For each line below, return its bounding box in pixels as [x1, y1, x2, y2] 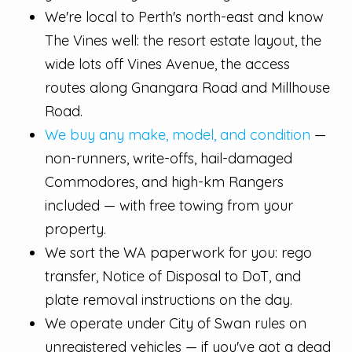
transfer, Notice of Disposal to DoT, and [44, 267, 301, 285]
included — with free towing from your [44, 196, 293, 214]
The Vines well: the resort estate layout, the [44, 31, 321, 49]
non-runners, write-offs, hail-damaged [44, 149, 292, 167]
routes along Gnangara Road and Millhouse [44, 79, 330, 97]
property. [44, 220, 106, 238]
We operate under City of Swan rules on [44, 314, 306, 332]
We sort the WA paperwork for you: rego [44, 244, 312, 262]
